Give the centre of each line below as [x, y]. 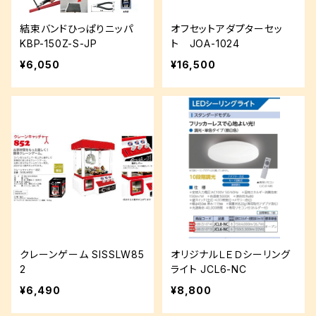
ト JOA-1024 [205, 43]
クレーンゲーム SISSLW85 [82, 254]
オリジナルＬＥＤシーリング [231, 254]
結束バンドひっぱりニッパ [82, 29]
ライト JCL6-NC [224, 269]
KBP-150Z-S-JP [59, 43]
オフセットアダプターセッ [227, 29]
